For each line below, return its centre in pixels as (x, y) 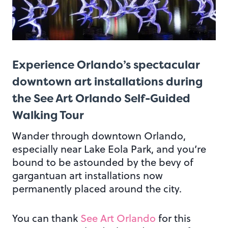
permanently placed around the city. (97, 189)
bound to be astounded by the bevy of (103, 162)
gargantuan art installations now (88, 176)
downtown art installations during (107, 82)
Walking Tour (48, 116)
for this (173, 218)
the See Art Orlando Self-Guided (101, 99)
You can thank (46, 218)
